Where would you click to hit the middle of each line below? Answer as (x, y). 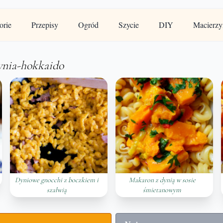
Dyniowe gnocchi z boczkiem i (56, 180)
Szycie (128, 25)
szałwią (56, 190)
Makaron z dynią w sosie (162, 180)
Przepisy (45, 25)
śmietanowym (162, 190)
